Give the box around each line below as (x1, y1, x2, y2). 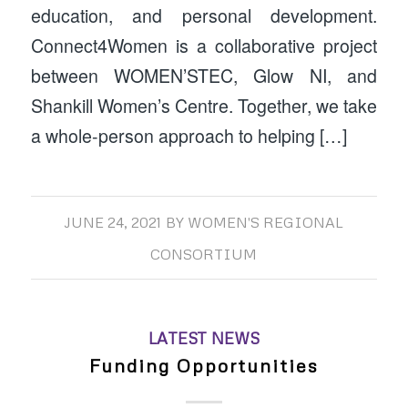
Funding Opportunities (88, 354, 319, 377)
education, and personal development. (30, 3, 378, 29)
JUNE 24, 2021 (64, 213, 162, 232)
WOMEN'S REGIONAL (188, 213, 344, 232)
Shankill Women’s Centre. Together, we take (30, 93, 378, 119)
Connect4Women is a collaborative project (30, 33, 378, 59)
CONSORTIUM (150, 245, 258, 264)
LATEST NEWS (148, 328, 260, 349)
